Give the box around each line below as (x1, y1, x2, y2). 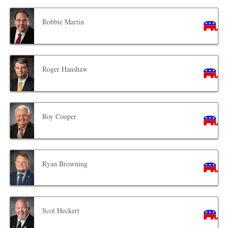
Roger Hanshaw (42, 64, 88, 74)
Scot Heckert (42, 206, 80, 216)
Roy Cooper (42, 111, 77, 121)
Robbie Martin (42, 16, 84, 26)
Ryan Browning (42, 158, 88, 168)
